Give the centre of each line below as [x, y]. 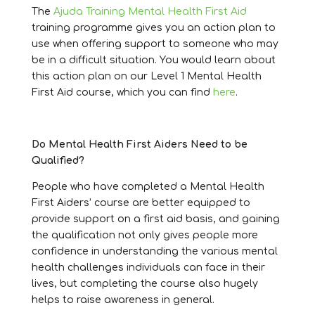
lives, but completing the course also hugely [144, 283]
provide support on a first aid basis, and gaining [155, 219]
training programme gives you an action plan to [153, 27]
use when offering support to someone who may [155, 44]
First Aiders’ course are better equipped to [141, 202]
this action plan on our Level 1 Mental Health [146, 76]
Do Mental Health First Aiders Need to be [139, 144]
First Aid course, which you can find [122, 92]
